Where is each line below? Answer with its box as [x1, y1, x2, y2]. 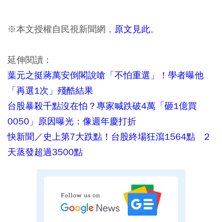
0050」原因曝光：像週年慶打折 [7, 115, 136, 127]
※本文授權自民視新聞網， [7, 23, 114, 35]
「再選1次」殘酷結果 [7, 84, 93, 96]
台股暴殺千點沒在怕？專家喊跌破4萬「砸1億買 [7, 100, 197, 111]
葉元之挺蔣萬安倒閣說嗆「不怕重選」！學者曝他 [7, 69, 204, 81]
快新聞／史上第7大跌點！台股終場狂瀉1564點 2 [7, 130, 210, 142]
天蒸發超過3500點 [7, 146, 83, 158]
